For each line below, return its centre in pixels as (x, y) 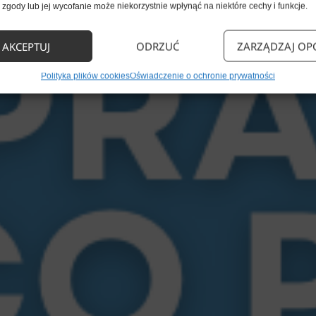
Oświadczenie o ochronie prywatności (202, 76)
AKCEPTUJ (26, 46)
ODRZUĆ (158, 46)
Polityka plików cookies (85, 76)
